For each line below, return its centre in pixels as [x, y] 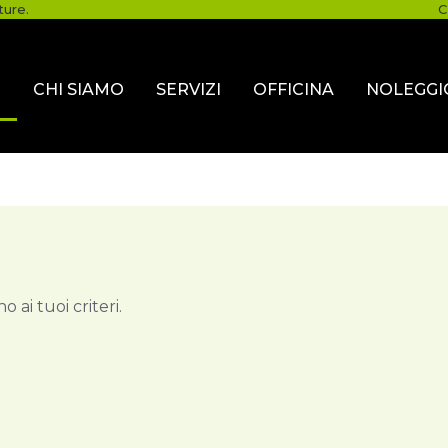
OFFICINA [293, 90]
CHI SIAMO [78, 90]
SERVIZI [188, 90]
